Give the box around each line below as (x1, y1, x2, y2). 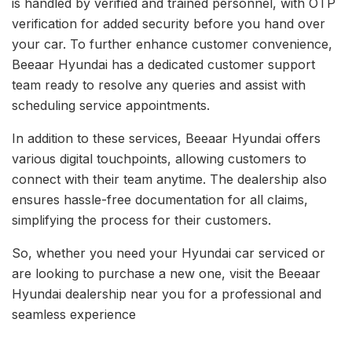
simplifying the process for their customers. (12, 211, 271, 228)
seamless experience (12, 306, 136, 322)
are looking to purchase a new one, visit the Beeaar (12, 265, 321, 281)
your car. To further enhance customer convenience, (12, 35, 332, 52)
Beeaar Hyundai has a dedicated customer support (12, 56, 315, 72)
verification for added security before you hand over (12, 15, 325, 31)
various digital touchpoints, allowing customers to (12, 150, 306, 167)
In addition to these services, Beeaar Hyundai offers (12, 130, 321, 146)
